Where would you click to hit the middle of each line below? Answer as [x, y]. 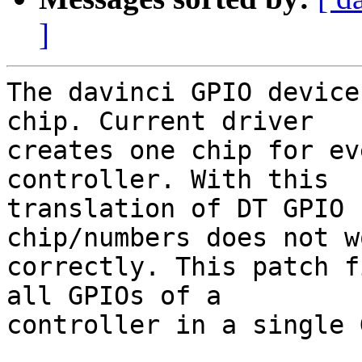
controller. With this [168, 180]
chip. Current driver [160, 122]
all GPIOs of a [114, 296]
